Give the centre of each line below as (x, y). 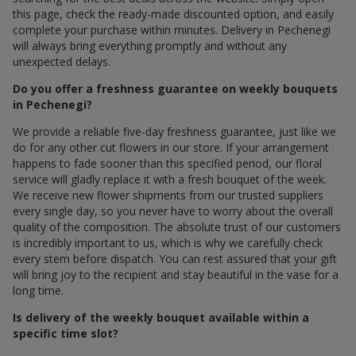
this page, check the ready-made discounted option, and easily (173, 14)
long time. (38, 290)
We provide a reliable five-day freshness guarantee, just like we (174, 131)
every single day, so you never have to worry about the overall (173, 211)
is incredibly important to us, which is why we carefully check (168, 242)
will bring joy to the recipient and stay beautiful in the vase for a (176, 274)
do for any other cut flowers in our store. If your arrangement (171, 147)
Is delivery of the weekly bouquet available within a (161, 317)
